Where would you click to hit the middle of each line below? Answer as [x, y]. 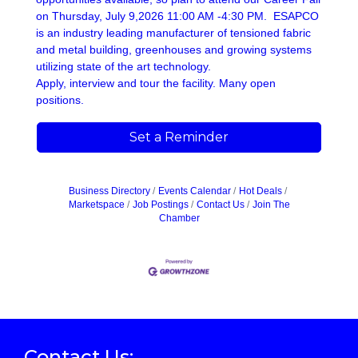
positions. [60, 100]
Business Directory [109, 191]
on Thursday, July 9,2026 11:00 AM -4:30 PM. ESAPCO [177, 16]
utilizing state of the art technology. [125, 67]
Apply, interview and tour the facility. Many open [156, 84]
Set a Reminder [179, 137]
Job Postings [160, 205]
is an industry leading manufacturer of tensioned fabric [173, 33]
